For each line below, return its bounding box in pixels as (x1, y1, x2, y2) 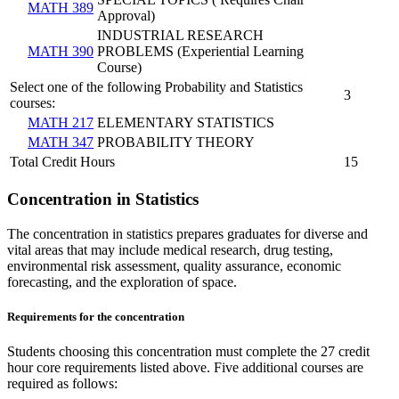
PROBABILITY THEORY (97, 134, 255, 151)
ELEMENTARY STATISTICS (97, 115, 274, 131)
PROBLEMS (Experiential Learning (97, 44, 304, 60)
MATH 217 (28, 115, 94, 131)
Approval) (97, 8, 155, 24)
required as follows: (7, 375, 118, 391)
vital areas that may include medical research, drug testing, (7, 241, 333, 257)
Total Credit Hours (10, 154, 115, 170)
